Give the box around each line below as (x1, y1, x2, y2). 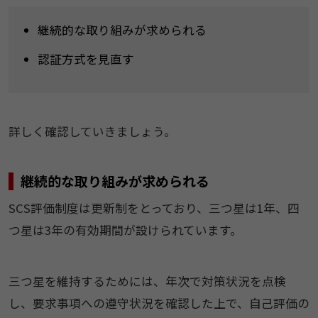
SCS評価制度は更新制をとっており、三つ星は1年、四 (8, 199, 300, 216)
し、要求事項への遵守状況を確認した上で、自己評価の (8, 295, 309, 312)
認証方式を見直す (37, 50, 134, 67)
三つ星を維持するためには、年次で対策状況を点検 (8, 273, 286, 290)
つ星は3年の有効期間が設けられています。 (8, 221, 242, 238)
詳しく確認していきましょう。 (8, 123, 176, 141)
